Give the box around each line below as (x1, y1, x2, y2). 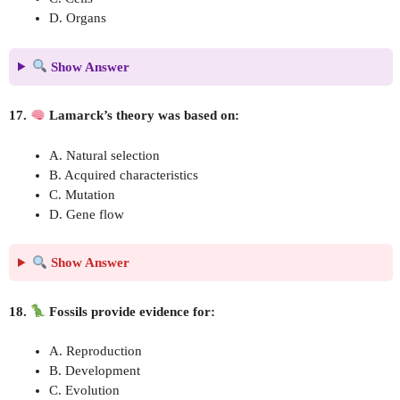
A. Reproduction (49, 344, 142, 358)
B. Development (49, 363, 140, 378)
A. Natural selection (49, 147, 160, 162)
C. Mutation (49, 187, 115, 202)
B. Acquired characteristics (49, 167, 198, 182)
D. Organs (49, 11, 106, 25)
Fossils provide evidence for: (46, 304, 216, 319)
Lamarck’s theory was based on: (46, 108, 240, 122)
